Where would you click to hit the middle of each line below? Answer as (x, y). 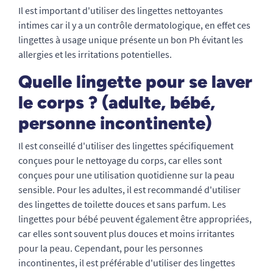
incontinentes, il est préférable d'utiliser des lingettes (127, 263)
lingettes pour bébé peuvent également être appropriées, (135, 219)
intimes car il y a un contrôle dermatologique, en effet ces (134, 25)
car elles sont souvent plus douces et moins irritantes (126, 233)
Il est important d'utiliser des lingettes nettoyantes (121, 10)
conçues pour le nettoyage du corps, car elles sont (120, 160)
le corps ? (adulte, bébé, (117, 102)
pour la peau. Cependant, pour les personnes (111, 248)
